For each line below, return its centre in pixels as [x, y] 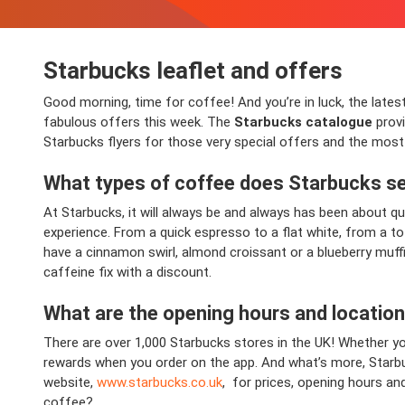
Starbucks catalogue [303, 122]
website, [70, 382]
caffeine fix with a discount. [129, 272]
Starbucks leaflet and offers [193, 71]
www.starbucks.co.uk [160, 382]
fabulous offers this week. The [139, 122]
